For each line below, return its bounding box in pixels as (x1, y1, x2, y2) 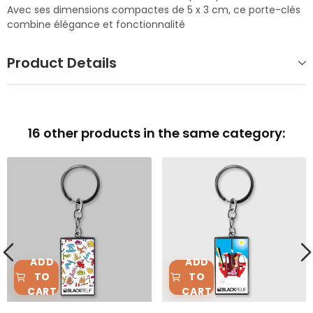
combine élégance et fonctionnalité (7, 17, 185, 32)
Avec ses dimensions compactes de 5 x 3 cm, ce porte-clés (7, 3, 300, 17)
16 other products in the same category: (28, 124, 285, 143)
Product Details (7, 53, 117, 73)
